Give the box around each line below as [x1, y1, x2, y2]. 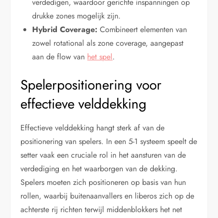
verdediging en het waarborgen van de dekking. [20, 163, 178, 175]
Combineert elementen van [97, 24, 187, 36]
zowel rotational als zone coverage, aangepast [32, 37, 184, 49]
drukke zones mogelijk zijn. [32, 10, 121, 22]
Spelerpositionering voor [20, 75, 162, 95]
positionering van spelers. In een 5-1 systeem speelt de [20, 136, 198, 147]
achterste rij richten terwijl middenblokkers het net [20, 204, 182, 216]
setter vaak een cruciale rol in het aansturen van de [20, 149, 186, 161]
